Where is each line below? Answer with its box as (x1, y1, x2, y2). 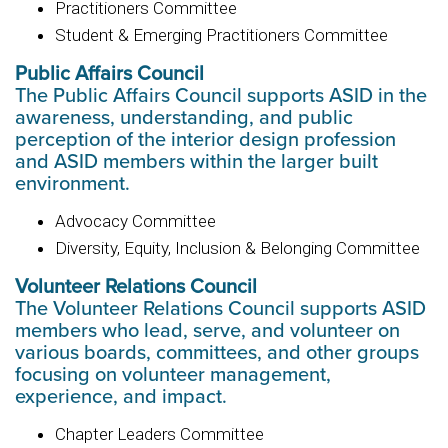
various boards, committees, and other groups (15, 340, 419, 365)
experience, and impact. (15, 384, 241, 409)
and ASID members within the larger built (15, 149, 378, 174)
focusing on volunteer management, (15, 362, 331, 387)
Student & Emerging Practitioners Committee (55, 25, 392, 45)
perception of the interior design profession (15, 127, 396, 152)
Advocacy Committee (55, 211, 216, 231)
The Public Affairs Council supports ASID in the (15, 83, 427, 108)
